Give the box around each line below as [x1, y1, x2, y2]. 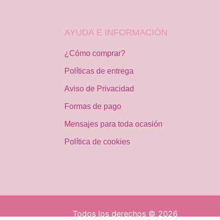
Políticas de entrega [64, 67, 134, 75]
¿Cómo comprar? [64, 49, 125, 57]
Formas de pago [64, 102, 121, 110]
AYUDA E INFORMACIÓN [64, 27, 167, 37]
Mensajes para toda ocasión [64, 120, 163, 128]
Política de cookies [64, 137, 130, 146]
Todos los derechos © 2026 [73, 209, 178, 219]
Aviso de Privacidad [64, 84, 134, 93]
